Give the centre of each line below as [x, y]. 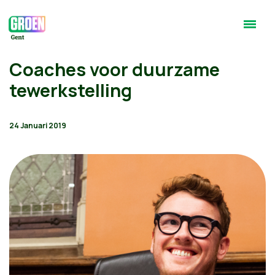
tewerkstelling [71, 90]
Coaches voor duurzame [114, 69]
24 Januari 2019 [38, 126]
